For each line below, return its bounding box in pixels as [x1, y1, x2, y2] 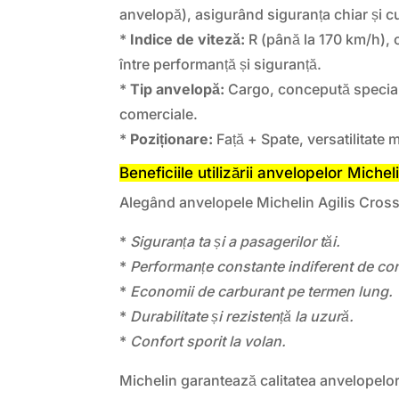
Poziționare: [130, 129, 214, 148]
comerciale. [119, 104, 199, 123]
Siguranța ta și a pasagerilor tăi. [130, 232, 341, 250]
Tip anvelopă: [130, 79, 225, 98]
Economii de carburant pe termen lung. [130, 281, 394, 300]
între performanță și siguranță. [119, 54, 322, 73]
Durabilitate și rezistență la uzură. [130, 306, 354, 325]
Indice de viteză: [130, 29, 246, 48]
